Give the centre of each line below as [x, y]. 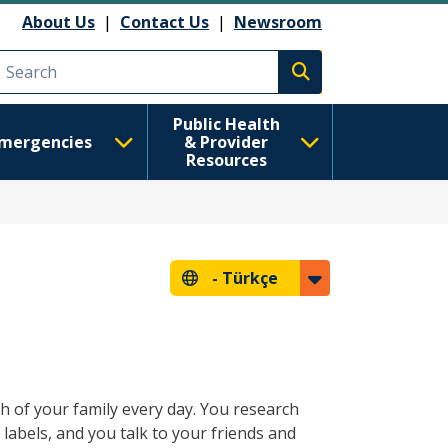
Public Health [226, 124]
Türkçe [250, 278]
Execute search [359, 82]
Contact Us [164, 21]
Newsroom [278, 21]
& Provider [226, 142]
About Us [58, 21]
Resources [226, 160]
